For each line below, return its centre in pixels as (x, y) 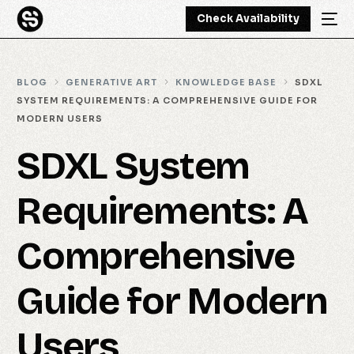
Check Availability (248, 19)
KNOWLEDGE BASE (226, 82)
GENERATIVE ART (112, 82)
